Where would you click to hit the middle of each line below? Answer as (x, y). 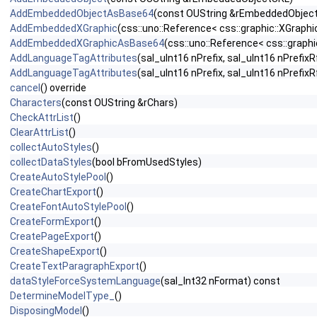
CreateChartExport (53, 192)
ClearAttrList (39, 132)
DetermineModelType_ (62, 296)
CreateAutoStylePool (58, 177)
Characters (36, 103)
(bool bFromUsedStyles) (147, 162)
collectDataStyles (51, 162)
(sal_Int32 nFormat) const (220, 281)
